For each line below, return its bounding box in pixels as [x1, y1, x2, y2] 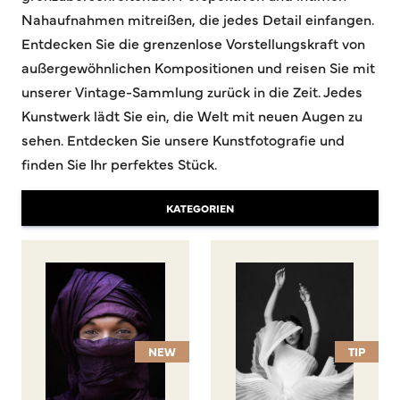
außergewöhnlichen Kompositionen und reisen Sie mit [21, 57, 375, 77]
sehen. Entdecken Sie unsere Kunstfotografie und [21, 129, 345, 149]
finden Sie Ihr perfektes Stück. [21, 154, 217, 173]
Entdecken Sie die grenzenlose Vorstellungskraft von [21, 33, 365, 53]
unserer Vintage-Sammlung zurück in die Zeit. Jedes [21, 81, 362, 101]
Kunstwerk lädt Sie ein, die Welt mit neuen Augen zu [21, 105, 362, 125]
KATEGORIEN [166, 201, 234, 215]
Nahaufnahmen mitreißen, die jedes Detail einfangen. [21, 9, 374, 29]
